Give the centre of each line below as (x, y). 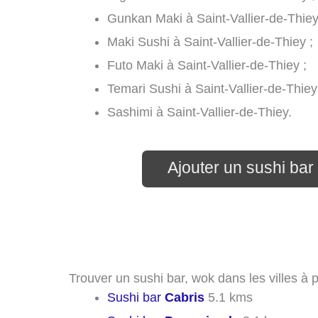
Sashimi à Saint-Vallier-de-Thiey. (199, 112)
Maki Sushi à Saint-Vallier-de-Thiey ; (210, 42)
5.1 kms (229, 297)
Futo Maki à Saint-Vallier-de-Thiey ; (207, 65)
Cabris (185, 297)
